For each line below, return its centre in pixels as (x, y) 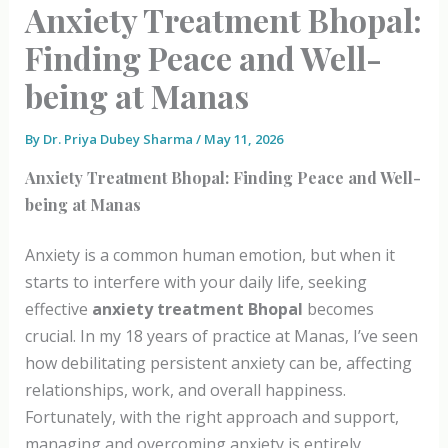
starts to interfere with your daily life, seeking (195, 282)
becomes (338, 309)
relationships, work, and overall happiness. (185, 390)
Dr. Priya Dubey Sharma (119, 139)
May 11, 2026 (243, 139)
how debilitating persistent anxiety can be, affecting (218, 363)
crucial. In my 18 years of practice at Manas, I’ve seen (221, 336)
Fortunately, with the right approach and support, (211, 417)
